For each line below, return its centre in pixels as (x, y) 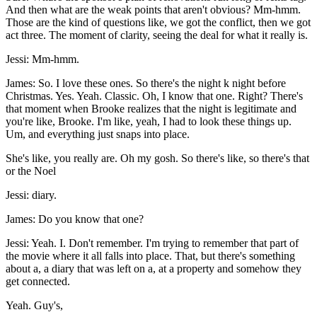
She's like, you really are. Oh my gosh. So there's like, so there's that (157, 158)
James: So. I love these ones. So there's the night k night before (146, 83)
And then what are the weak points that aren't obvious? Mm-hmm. (153, 10)
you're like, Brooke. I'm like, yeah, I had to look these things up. (149, 122)
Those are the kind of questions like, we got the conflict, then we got (158, 23)
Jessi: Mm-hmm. (42, 59)
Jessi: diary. (31, 195)
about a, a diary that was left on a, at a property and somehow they (154, 269)
